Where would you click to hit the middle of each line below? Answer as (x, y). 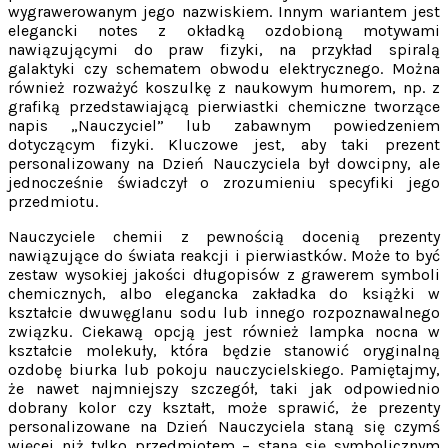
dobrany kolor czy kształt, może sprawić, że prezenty (224, 408)
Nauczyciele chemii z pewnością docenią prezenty (224, 237)
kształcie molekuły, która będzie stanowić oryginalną (224, 351)
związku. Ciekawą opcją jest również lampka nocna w (224, 332)
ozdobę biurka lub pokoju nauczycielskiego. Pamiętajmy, (224, 370)
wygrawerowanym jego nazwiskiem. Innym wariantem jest (224, 12)
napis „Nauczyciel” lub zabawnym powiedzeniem (224, 126)
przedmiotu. (53, 202)
